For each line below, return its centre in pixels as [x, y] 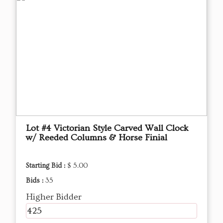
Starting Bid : [47, 166]
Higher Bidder [54, 197]
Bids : [36, 180]
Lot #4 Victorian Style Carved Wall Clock [107, 128]
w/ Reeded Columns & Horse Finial [97, 137]
